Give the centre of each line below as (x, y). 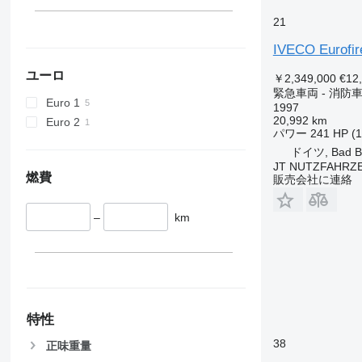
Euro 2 (63, 122)
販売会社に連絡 (312, 179)
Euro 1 (63, 102)
